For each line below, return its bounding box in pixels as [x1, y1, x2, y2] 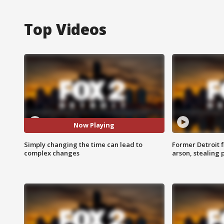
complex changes [24, 148, 79, 157]
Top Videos [24, 18, 106, 39]
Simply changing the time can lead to [24, 139, 142, 149]
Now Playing [73, 120, 115, 130]
